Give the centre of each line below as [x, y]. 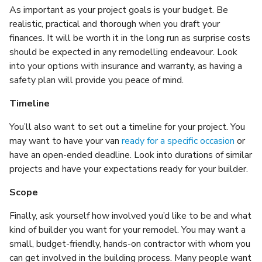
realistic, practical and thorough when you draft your [115, 24]
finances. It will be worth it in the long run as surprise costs [130, 38]
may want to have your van [65, 141]
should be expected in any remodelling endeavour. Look [123, 52]
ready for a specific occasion [178, 141]
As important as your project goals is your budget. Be [119, 10]
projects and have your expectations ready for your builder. [129, 169]
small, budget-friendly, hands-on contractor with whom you [130, 244]
